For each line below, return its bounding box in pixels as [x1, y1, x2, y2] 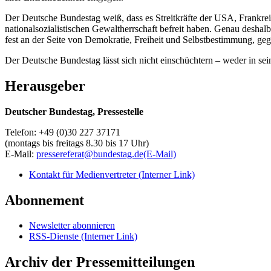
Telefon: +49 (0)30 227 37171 [5, 126, 120, 137]
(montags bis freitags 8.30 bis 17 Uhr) [5, 137, 149, 148]
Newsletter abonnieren [29, 220, 115, 231]
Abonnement [5, 192, 84, 208]
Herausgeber [5, 77, 85, 94]
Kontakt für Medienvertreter [29, 169, 139, 180]
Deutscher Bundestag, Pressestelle [5, 106, 143, 117]
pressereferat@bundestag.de [36, 148, 143, 159]
